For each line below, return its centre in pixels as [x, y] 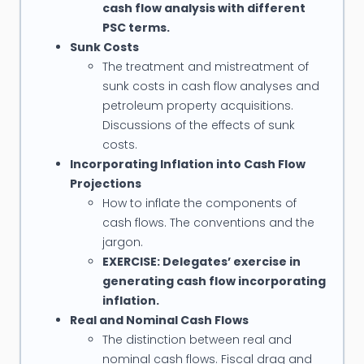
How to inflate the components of [199, 204]
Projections [105, 184]
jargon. [124, 243]
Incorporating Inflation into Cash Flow [187, 165]
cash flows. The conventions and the [208, 223]
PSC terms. [136, 28]
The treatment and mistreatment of [205, 67]
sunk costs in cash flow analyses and [210, 87]
